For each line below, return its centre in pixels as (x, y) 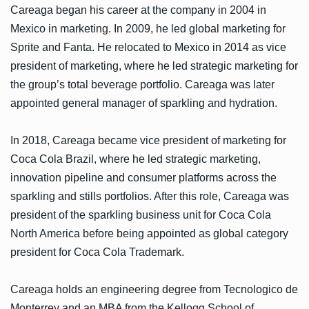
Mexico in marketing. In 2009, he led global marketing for (148, 28)
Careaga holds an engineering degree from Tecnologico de (154, 289)
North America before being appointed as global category (149, 233)
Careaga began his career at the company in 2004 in (138, 10)
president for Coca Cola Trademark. (97, 252)
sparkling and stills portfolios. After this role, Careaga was (150, 196)
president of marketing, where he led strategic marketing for (154, 66)
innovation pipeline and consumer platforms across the (143, 177)
